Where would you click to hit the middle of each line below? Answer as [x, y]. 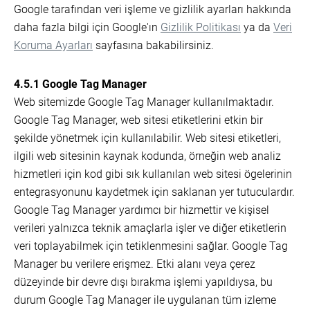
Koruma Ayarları [53, 45]
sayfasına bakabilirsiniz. [153, 45]
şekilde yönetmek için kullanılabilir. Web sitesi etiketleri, [147, 138]
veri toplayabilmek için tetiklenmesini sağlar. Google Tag [151, 246]
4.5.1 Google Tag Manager [80, 84]
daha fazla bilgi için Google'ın [87, 27]
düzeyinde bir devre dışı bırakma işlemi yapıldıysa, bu [143, 282]
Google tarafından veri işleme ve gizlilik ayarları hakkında [153, 9]
